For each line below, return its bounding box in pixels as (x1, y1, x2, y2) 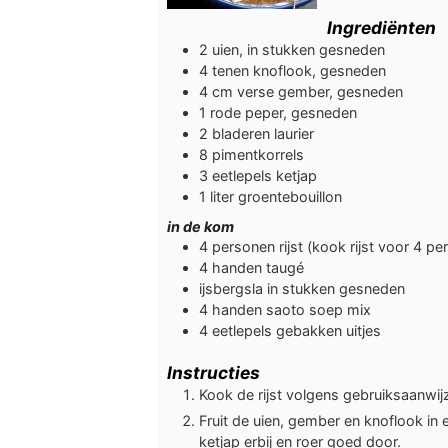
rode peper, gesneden (210, 103, 357, 121)
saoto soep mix (266, 301, 371, 319)
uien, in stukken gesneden (212, 40, 385, 58)
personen (212, 238, 279, 256)
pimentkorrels (212, 145, 304, 163)
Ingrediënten (327, 16, 436, 38)
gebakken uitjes (276, 322, 381, 340)
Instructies (167, 361, 260, 383)
